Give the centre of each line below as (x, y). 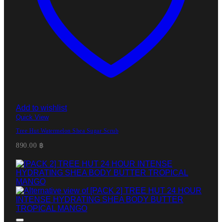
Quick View (32, 117)
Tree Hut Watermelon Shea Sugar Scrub (67, 131)
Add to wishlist (41, 108)
